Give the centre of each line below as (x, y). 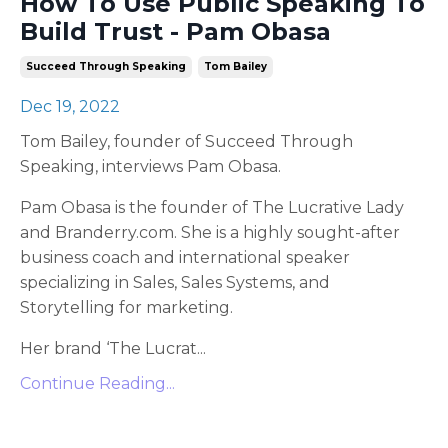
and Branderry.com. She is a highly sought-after (210, 232)
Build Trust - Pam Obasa (175, 31)
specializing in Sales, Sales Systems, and (175, 282)
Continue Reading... (97, 383)
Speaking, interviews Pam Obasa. (150, 166)
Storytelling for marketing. (126, 307)
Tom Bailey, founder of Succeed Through (186, 141)
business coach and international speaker (185, 257)
